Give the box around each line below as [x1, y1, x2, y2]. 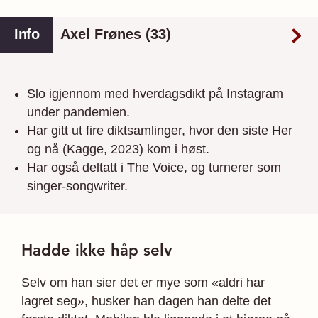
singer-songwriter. [27, 178, 128, 193]
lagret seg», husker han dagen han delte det [21, 293, 271, 308]
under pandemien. [27, 104, 130, 119]
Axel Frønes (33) [60, 26, 172, 43]
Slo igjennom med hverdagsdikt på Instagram [27, 86, 283, 101]
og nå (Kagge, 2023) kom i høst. [27, 141, 209, 156]
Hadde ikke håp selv [21, 240, 172, 260]
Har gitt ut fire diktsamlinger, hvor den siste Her [27, 123, 292, 138]
